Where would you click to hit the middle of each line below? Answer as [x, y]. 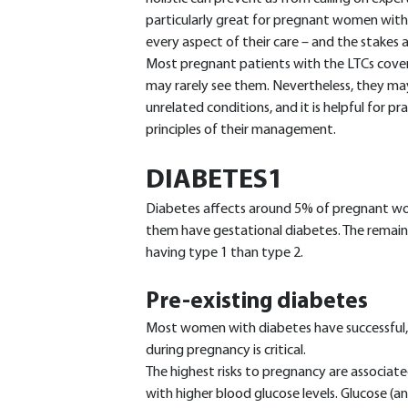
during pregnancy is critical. [226, 351]
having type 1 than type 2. [224, 253]
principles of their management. [241, 130]
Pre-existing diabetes [257, 302]
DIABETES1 [214, 181]
